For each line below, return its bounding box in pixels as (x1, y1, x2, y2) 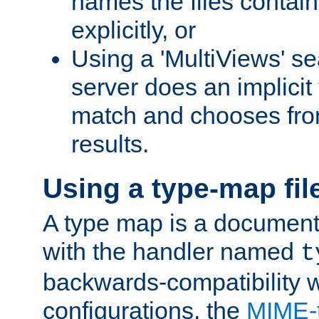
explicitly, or (71, 16, 196, 44)
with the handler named (43, 238, 300, 266)
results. (71, 130, 149, 158)
